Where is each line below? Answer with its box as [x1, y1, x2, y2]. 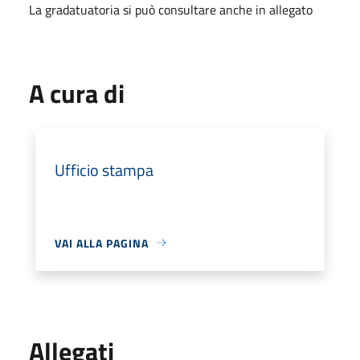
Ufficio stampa [55, 157, 153, 182]
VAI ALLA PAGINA [55, 234, 149, 252]
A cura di [29, 73, 125, 112]
